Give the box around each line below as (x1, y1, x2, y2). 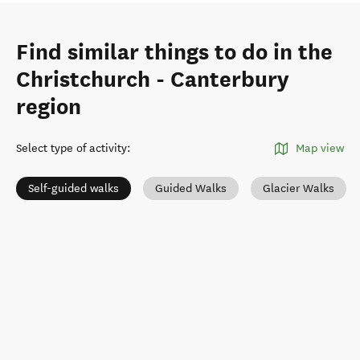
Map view (296, 141, 344, 155)
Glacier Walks (263, 182, 334, 195)
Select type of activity (16, 141, 127, 155)
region (16, 93, 81, 121)
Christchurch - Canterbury (16, 66, 289, 93)
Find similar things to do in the (16, 39, 333, 66)
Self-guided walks (28, 182, 119, 195)
